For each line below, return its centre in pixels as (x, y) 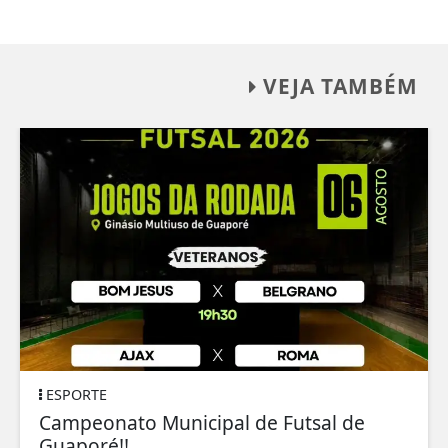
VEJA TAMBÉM (337, 85)
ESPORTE (74, 395)
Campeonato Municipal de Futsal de (202, 423)
